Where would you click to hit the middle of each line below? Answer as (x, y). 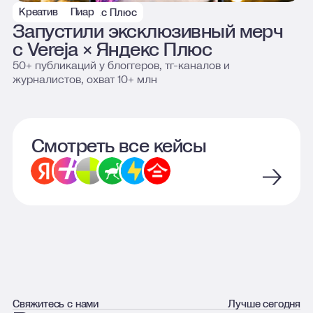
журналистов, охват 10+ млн (85, 80)
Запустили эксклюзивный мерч (148, 31)
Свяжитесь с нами (56, 304)
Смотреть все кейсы (119, 146)
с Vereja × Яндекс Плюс (112, 50)
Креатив (38, 12)
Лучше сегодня (264, 304)
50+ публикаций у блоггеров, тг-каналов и (121, 66)
